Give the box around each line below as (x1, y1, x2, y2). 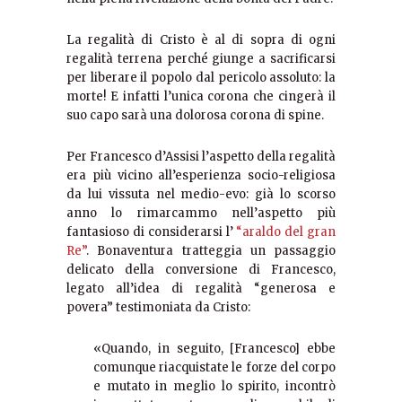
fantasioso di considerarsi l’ (66, 224, 237, 240)
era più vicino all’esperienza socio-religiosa (66, 168, 336, 184)
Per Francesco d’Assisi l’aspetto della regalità (66, 149, 336, 165)
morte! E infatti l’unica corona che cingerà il (66, 89, 336, 105)
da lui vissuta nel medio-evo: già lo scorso (66, 187, 336, 203)
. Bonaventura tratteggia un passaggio (86, 243, 336, 259)
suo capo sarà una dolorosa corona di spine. (66, 108, 324, 124)
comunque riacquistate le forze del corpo (93, 360, 336, 376)
